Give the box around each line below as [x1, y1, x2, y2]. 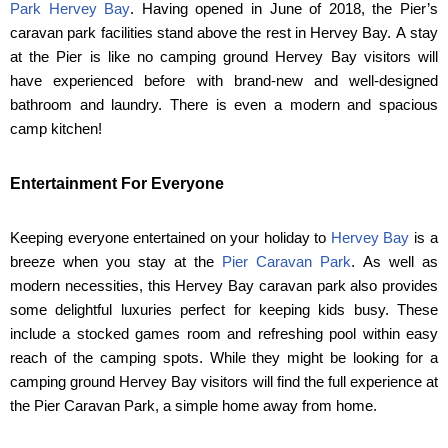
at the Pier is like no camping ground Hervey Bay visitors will [10, 48, 438, 66]
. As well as [351, 253, 438, 271]
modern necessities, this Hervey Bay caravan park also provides [10, 277, 438, 295]
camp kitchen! [10, 120, 102, 138]
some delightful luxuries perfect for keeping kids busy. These [10, 301, 438, 319]
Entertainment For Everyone [10, 175, 224, 193]
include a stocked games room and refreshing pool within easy [10, 325, 438, 343]
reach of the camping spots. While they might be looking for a [10, 349, 438, 367]
